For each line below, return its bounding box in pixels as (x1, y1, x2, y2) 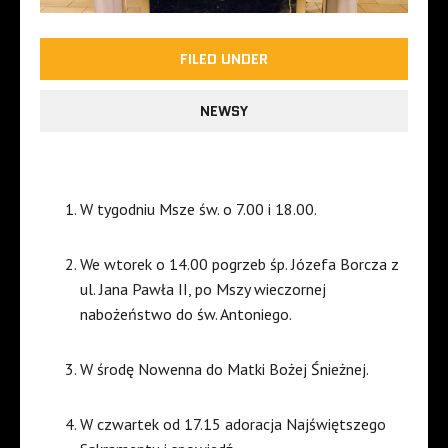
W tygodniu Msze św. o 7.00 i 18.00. (80, 199, 317, 220)
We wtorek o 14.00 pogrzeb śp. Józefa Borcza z (80, 254, 399, 275)
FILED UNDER (180, 49, 268, 70)
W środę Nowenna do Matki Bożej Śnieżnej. (80, 359, 369, 380)
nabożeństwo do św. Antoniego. (80, 304, 292, 325)
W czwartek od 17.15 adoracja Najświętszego (80, 414, 386, 435)
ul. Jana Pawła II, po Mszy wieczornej (80, 279, 326, 300)
